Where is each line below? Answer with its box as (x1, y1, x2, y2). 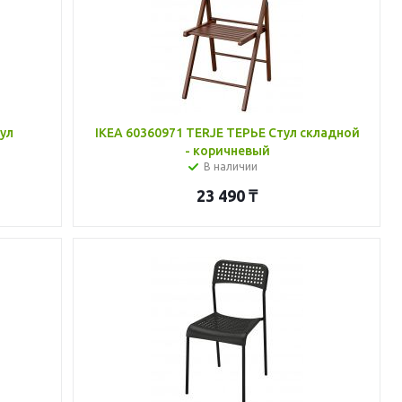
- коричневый (184, 144, 270, 158)
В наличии (204, 161, 258, 172)
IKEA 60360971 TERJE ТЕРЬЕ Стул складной (94, 126, 360, 140)
